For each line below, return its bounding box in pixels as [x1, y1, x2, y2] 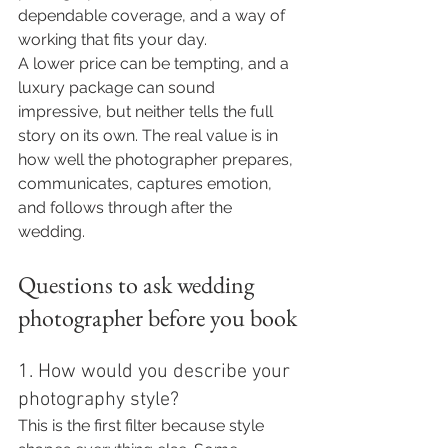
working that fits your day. [18, 30, 207, 49]
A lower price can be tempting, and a [18, 54, 293, 73]
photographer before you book [18, 302, 297, 333]
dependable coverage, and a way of [18, 6, 289, 25]
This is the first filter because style [18, 416, 268, 435]
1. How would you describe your [18, 360, 295, 384]
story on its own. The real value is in [18, 126, 282, 145]
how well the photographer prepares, [18, 150, 297, 169]
